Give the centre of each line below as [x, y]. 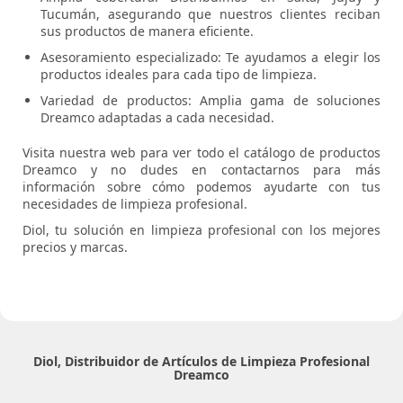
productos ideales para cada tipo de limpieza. [179, 74]
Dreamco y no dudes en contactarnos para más [201, 169]
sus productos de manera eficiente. [147, 31]
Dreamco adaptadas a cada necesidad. [157, 117]
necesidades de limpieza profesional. [135, 203]
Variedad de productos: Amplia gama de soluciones [210, 100]
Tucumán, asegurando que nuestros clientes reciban [210, 13]
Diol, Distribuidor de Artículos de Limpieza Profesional [201, 361]
